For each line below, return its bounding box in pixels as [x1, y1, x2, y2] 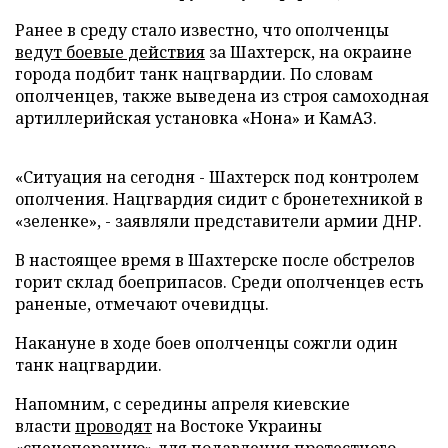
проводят [75, 415, 152, 437]
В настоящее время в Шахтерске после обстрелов [15, 249, 415, 271]
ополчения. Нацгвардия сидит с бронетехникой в [15, 188, 423, 210]
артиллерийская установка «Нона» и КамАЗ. [15, 107, 377, 129]
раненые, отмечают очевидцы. [15, 293, 269, 315]
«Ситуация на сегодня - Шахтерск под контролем [15, 166, 419, 188]
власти [15, 415, 75, 437]
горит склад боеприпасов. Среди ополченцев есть [15, 271, 424, 293]
